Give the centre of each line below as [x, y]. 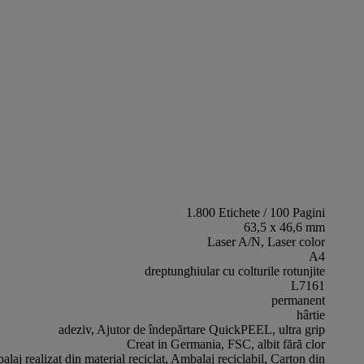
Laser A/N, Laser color [266, 242]
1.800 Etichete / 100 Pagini [256, 212]
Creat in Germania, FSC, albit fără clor [226, 344]
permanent [298, 300]
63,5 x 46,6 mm [284, 227]
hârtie [311, 315]
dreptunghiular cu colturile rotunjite [235, 271]
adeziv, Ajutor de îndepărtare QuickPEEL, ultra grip [192, 329]
